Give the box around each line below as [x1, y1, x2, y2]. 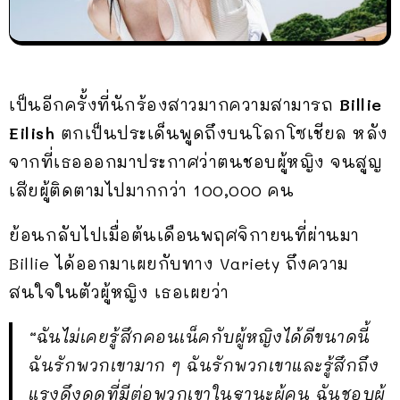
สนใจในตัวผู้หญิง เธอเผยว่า [9, 280, 229, 303]
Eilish [9, 121, 54, 144]
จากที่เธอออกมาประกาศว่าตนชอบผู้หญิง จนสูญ [9, 150, 382, 172]
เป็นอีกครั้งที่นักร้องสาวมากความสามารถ [9, 93, 339, 115]
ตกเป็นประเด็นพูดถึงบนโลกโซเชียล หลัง [54, 121, 388, 144]
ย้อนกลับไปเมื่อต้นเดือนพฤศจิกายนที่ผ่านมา [9, 223, 360, 246]
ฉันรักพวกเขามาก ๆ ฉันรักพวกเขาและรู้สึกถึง [29, 354, 379, 376]
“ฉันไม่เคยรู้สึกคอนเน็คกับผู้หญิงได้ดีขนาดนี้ [29, 325, 371, 347]
